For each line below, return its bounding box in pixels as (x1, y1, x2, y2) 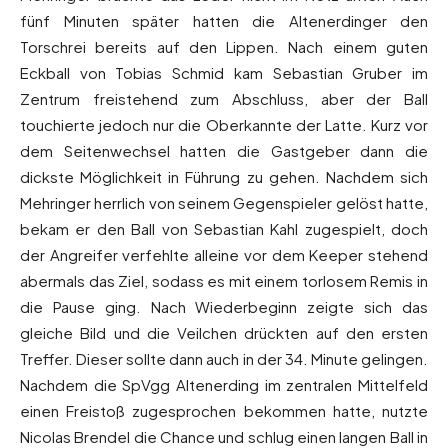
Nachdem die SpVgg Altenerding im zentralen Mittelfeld (20, 375, 428, 395)
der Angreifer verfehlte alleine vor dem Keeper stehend (20, 245, 428, 265)
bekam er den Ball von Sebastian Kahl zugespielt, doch (20, 219, 428, 239)
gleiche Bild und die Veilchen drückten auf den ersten (20, 323, 428, 343)
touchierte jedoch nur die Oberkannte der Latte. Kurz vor (20, 115, 428, 135)
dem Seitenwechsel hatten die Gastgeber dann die (20, 141, 428, 161)
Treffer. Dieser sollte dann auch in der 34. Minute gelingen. (20, 349, 428, 369)
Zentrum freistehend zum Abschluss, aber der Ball (20, 89, 428, 109)
